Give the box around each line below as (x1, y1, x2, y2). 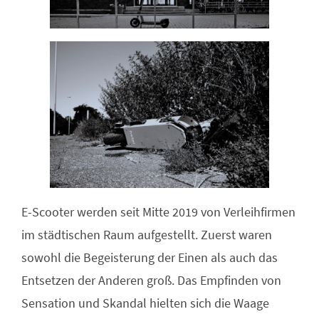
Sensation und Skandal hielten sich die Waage (21, 294, 269, 311)
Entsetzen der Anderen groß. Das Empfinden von (21, 271, 281, 288)
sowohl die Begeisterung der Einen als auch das (21, 249, 278, 266)
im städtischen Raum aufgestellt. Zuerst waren (21, 226, 272, 243)
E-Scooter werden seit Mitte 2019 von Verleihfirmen (21, 203, 296, 220)
